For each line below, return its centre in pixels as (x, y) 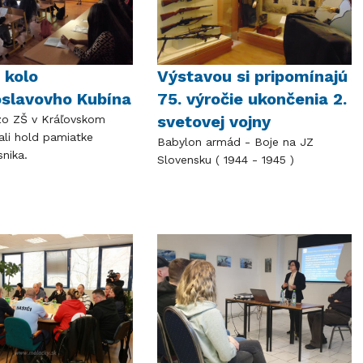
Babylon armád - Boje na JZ (235, 141)
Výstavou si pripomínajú (252, 76)
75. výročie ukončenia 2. (252, 98)
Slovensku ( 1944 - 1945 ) (227, 159)
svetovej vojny (214, 121)
